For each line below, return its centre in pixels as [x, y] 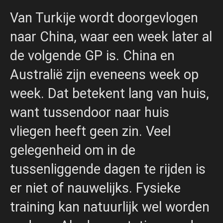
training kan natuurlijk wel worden [110, 207]
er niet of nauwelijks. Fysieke [95, 188]
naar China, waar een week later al [111, 37]
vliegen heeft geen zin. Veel [90, 132]
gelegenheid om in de [73, 151]
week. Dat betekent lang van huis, [110, 94]
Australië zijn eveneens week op [104, 75]
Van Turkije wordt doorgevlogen [104, 18]
